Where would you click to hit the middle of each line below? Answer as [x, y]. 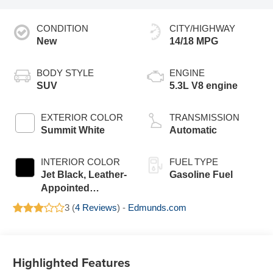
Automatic [193, 130]
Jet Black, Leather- [84, 175]
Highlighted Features [72, 263]
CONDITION [63, 29]
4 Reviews [96, 208]
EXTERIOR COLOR [82, 118]
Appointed [66, 188]
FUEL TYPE [194, 162]
